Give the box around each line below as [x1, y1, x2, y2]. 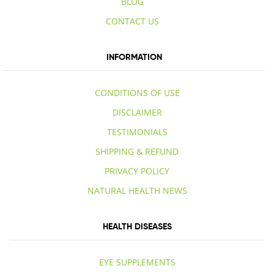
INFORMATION [106, 51, 162, 63]
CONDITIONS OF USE [94, 87, 180, 99]
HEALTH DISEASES [102, 221, 172, 232]
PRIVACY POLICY [105, 165, 169, 177]
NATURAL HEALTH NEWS [87, 185, 187, 197]
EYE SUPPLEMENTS [98, 256, 176, 268]
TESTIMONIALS [106, 126, 168, 138]
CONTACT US [106, 15, 159, 28]
